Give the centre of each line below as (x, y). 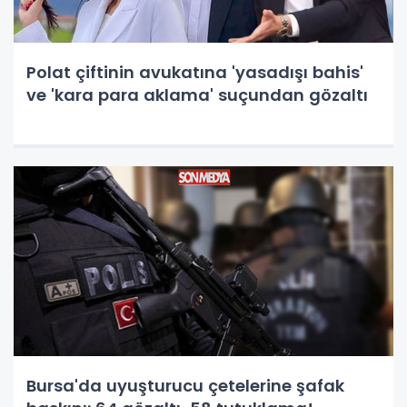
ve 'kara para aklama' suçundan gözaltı (197, 95)
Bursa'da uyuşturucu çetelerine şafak (185, 386)
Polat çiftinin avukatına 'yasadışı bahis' (195, 72)
